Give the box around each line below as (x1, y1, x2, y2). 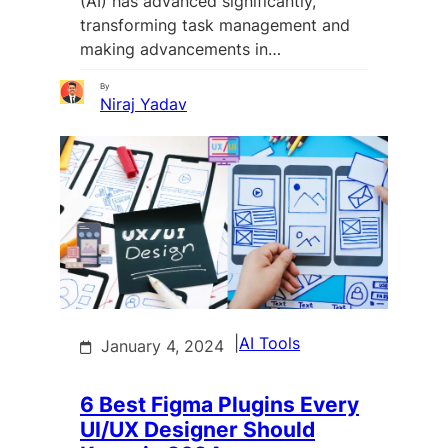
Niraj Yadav (100, 93, 187, 114)
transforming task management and (80, 14, 350, 35)
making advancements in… (80, 38, 281, 59)
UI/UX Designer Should (80, 416, 315, 442)
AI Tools (239, 332, 300, 353)
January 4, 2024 (101, 335, 224, 356)
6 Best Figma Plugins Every (80, 391, 359, 417)
